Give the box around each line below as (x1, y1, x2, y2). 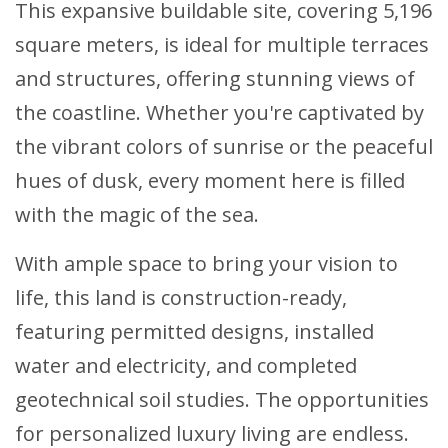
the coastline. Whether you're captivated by (15, 99, 424, 127)
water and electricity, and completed (15, 352, 357, 380)
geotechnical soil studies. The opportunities (15, 386, 429, 414)
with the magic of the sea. (15, 201, 259, 229)
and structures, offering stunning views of (15, 65, 415, 93)
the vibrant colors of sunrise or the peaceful (15, 133, 433, 161)
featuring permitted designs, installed (15, 318, 374, 346)
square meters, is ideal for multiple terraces (15, 31, 429, 59)
